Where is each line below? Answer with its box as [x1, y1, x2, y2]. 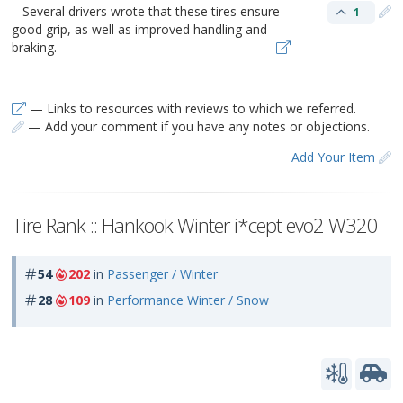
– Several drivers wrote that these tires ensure [12, 2, 280, 20]
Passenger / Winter [107, 264, 218, 282]
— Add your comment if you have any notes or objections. [24, 117, 370, 135]
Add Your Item [291, 148, 375, 166]
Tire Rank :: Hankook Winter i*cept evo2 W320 [12, 210, 378, 238]
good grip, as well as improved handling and [12, 20, 267, 38]
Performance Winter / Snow [107, 291, 269, 309]
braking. [12, 38, 57, 56]
